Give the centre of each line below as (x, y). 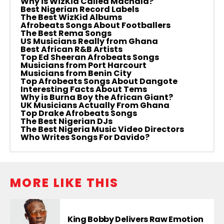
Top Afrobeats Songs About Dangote (99, 81)
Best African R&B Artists (71, 49)
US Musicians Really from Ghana (89, 41)
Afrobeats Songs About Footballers (95, 25)
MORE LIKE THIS (64, 183)
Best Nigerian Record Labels (80, 9)
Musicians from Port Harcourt (83, 65)
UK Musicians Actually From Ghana (95, 105)
